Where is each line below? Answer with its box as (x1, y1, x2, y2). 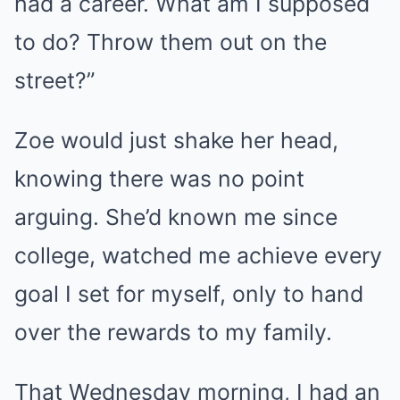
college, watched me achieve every (14, 242, 382, 269)
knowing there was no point (14, 165, 304, 192)
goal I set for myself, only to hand (14, 280, 363, 307)
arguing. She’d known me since (14, 204, 337, 230)
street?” (14, 67, 95, 94)
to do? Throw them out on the (14, 29, 327, 55)
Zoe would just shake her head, (14, 127, 338, 154)
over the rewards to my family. (14, 319, 332, 346)
